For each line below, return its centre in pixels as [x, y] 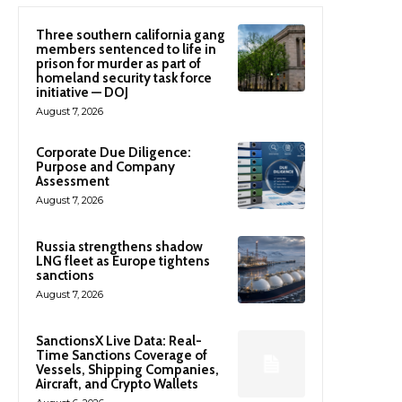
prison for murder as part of [118, 64]
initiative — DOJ [82, 93]
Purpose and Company [105, 167]
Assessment [73, 182]
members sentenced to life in [126, 50]
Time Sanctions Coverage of [122, 356]
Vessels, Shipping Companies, [127, 370]
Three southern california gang [131, 35]
